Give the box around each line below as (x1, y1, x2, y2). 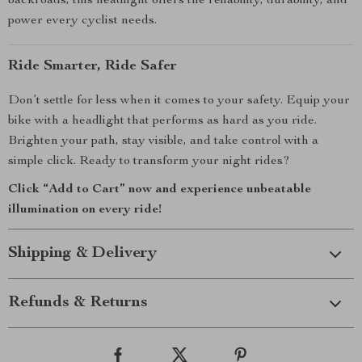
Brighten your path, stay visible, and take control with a (8, 135, 318, 148)
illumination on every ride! (8, 204, 162, 217)
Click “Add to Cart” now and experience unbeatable (8, 183, 311, 196)
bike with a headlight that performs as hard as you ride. (8, 115, 317, 128)
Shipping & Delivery (8, 246, 157, 262)
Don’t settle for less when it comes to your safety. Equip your (8, 95, 350, 107)
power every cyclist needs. (8, 15, 157, 27)
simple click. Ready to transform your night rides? (8, 155, 290, 168)
